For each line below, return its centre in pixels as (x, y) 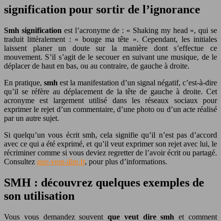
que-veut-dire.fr (61, 161)
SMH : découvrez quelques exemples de (104, 182)
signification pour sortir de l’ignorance (102, 9)
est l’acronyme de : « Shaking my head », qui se (139, 30)
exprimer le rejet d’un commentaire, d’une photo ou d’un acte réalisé (110, 109)
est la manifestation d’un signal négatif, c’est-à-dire (137, 82)
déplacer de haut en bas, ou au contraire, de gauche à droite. (97, 66)
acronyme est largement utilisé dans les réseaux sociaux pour (110, 100)
